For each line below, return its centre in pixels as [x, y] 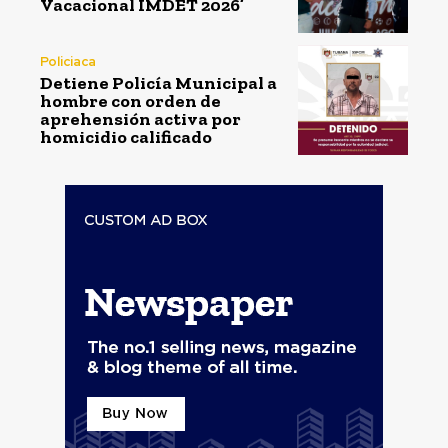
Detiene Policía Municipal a [158, 82]
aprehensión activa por [140, 118]
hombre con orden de [130, 100]
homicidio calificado [126, 136]
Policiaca [68, 61]
